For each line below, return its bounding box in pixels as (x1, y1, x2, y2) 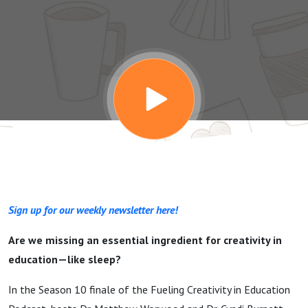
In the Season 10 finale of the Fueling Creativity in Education (8, 283, 290, 296)
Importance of (8, 51, 231, 91)
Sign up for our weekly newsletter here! (8, 203, 178, 217)
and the (8, 10, 126, 49)
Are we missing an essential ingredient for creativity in (8, 233, 282, 247)
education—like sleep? (8, 252, 121, 266)
